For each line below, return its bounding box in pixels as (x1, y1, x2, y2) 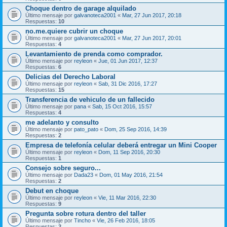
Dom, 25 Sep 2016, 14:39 (104, 126, 167, 132)
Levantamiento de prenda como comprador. (25, 50, 163, 58)
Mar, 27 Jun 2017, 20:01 (122, 34, 181, 41)
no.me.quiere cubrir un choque (25, 27, 123, 35)
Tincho (74, 217, 91, 223)
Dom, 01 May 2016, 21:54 (99, 171, 163, 178)
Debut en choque (25, 186, 79, 195)
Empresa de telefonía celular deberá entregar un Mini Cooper (25, 141, 217, 149)
